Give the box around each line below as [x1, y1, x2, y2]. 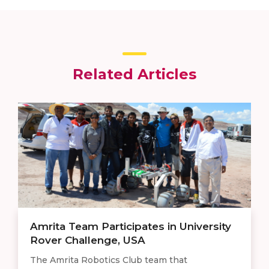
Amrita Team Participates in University [30, 220, 231, 232]
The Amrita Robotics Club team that [30, 254, 187, 265]
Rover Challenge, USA [30, 234, 145, 246]
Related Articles [73, 65, 196, 83]
